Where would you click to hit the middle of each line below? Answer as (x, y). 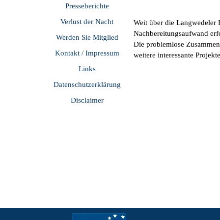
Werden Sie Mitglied (87, 37)
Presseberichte (87, 6)
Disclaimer (87, 100)
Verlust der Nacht (87, 22)
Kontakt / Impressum (87, 53)
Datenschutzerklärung (87, 84)
